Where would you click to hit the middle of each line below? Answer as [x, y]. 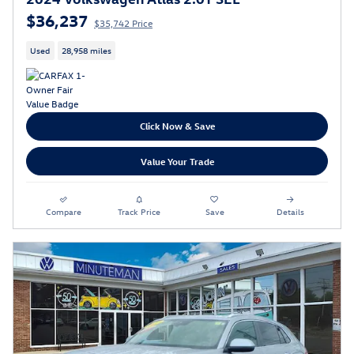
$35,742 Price [123, 23]
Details [290, 212]
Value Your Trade [177, 161]
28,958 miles [86, 51]
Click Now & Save [177, 126]
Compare [64, 212]
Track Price [139, 212]
